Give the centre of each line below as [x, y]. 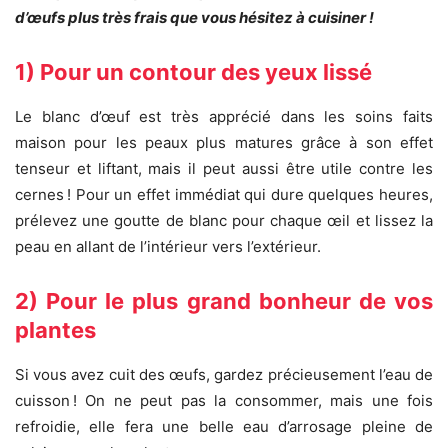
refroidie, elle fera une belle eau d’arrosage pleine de [224, 427]
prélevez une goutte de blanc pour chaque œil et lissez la [224, 221]
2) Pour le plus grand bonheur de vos [224, 301]
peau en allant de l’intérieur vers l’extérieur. [168, 247]
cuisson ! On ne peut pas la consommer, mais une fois [224, 401]
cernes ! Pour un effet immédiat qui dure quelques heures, [224, 195]
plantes [55, 330]
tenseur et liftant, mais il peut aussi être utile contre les [224, 169]
